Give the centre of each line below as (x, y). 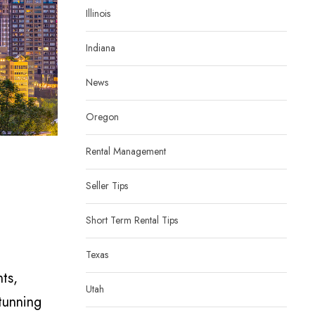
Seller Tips (107, 186)
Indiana (101, 48)
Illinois (98, 13)
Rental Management (126, 151)
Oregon (102, 117)
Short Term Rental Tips (132, 220)
